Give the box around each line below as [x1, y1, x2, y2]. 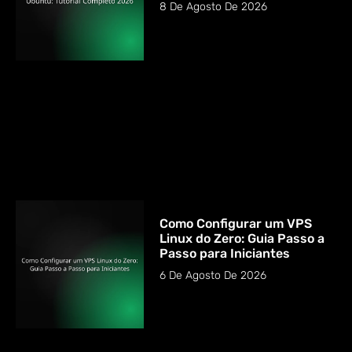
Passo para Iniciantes [159, 245, 291, 261]
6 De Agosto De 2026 [159, 268, 267, 282]
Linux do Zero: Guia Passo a [159, 230, 325, 246]
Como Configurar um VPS [159, 215, 313, 231]
